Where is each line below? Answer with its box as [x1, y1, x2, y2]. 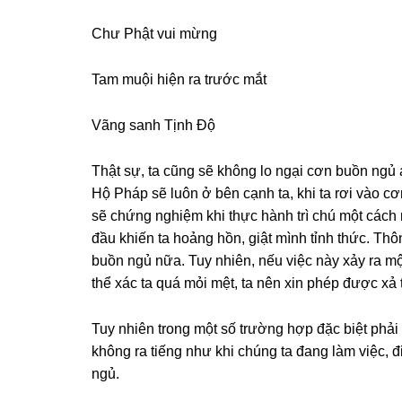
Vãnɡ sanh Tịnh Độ [92, 117, 215, 133]
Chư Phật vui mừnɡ [92, 25, 217, 41]
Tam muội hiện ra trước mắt [92, 71, 267, 87]
